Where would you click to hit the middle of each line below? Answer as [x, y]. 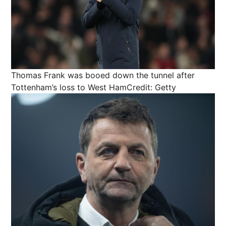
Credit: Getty [151, 88]
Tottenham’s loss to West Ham [69, 88]
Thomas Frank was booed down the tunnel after [103, 75]
